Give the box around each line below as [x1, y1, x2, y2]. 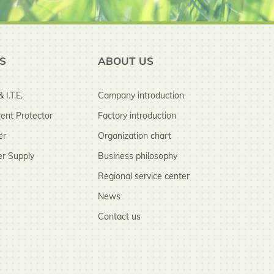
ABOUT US [98, 54, 154, 67]
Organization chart [98, 130, 171, 141]
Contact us [98, 210, 141, 222]
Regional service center [98, 170, 190, 182]
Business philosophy [98, 150, 177, 161]
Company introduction [98, 89, 184, 101]
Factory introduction [98, 109, 176, 121]
